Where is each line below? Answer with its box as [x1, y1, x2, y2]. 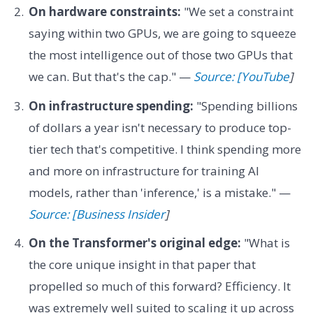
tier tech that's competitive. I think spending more [28, 140, 301, 157]
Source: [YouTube [193, 68, 289, 85]
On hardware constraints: [28, 3, 181, 20]
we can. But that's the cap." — [28, 68, 194, 85]
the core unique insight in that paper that [28, 256, 256, 273]
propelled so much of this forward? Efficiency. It [28, 278, 291, 295]
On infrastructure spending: [28, 97, 194, 114]
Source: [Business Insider [28, 205, 165, 222]
